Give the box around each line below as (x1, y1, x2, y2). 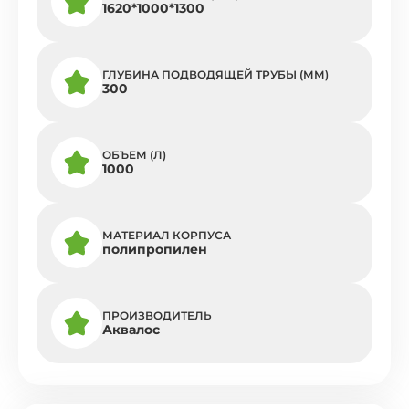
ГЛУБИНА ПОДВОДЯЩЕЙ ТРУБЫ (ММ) (102, 68, 329, 82)
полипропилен (102, 241, 207, 258)
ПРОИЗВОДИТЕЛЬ (102, 309, 212, 323)
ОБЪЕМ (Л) (102, 148, 166, 163)
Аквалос (102, 321, 160, 339)
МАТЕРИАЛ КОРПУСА (102, 228, 231, 243)
